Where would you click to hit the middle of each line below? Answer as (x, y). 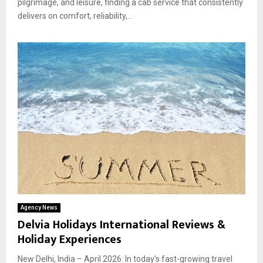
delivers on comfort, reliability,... (75, 16)
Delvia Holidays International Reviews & (122, 225)
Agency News (39, 207)
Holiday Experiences (70, 239)
